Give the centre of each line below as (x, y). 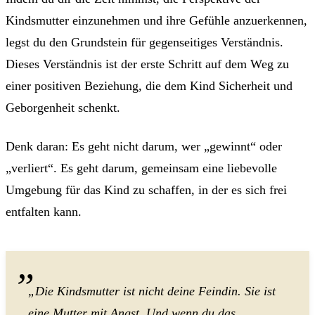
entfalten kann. (44, 211)
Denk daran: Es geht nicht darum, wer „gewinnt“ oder (144, 146)
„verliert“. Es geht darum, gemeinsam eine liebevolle (141, 168)
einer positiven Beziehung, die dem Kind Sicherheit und (149, 85)
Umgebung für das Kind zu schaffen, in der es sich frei (146, 189)
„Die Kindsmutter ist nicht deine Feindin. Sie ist (152, 291)
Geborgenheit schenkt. (63, 107)
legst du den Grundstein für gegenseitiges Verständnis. (144, 42)
